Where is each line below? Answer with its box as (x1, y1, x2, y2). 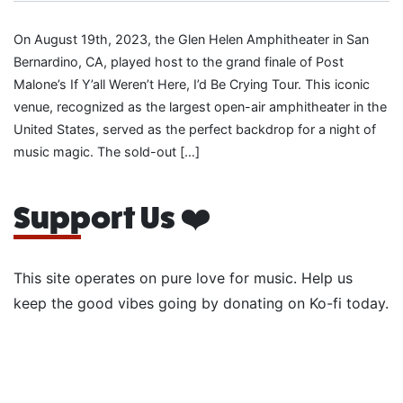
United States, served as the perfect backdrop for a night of (13, 121, 376, 138)
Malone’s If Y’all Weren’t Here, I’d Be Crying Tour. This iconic (13, 76, 370, 93)
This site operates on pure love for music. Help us (13, 269, 353, 288)
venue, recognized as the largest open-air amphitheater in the (13, 99, 387, 115)
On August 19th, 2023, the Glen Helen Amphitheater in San (13, 31, 369, 48)
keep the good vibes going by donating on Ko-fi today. (13, 294, 389, 313)
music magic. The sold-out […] (13, 144, 200, 160)
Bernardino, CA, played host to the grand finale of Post (13, 54, 344, 70)
